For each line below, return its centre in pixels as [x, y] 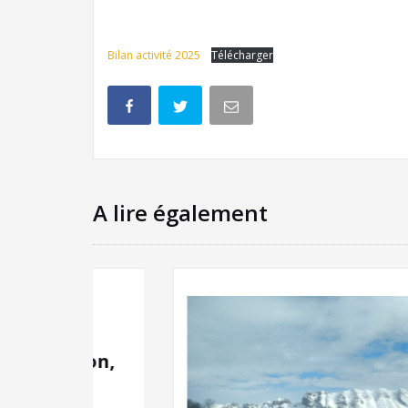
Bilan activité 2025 [155, 56]
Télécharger [242, 56]
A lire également [180, 213]
